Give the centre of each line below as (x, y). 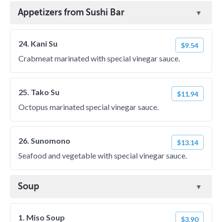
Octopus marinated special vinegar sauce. (88, 107)
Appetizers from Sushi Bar (71, 12)
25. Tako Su (39, 92)
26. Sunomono (44, 140)
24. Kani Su (38, 43)
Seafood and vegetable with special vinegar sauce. (103, 155)
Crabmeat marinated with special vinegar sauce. (99, 58)
